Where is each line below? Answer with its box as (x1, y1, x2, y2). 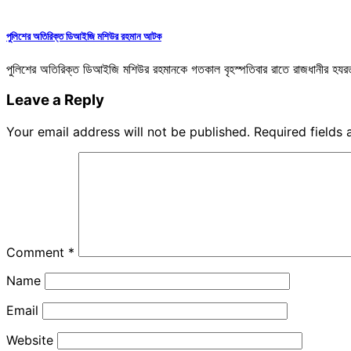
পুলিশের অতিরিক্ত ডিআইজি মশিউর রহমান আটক (6, 30, 161, 43)
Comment (6, 244, 68, 261)
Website (6, 332, 53, 349)
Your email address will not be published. (6, 124, 250, 140)
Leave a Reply (6, 91, 104, 110)
